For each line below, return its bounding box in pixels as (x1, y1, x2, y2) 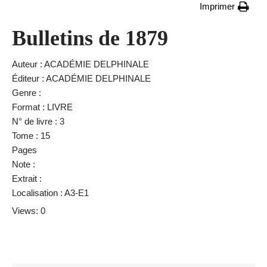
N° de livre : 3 (12, 116, 64, 126)
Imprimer (200, 1, 235, 11)
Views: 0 (12, 206, 45, 216)
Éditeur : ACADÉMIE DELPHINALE (12, 73, 151, 83)
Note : (12, 159, 35, 169)
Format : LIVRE (12, 102, 73, 112)
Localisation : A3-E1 (12, 188, 89, 198)
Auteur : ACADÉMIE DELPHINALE (12, 59, 149, 69)
